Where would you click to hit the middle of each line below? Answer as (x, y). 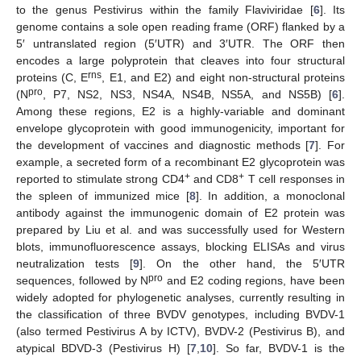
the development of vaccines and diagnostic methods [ (163, 145)
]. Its (332, 10)
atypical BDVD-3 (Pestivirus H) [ (103, 348)
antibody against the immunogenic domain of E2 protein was (180, 213)
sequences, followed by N (83, 280)
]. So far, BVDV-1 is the (279, 348)
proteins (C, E (52, 77)
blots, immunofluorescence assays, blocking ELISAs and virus (180, 247)
